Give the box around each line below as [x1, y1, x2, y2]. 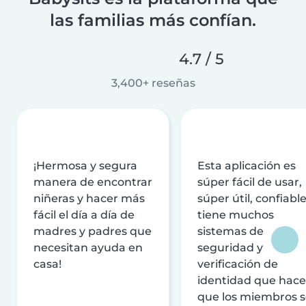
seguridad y [197, 240, 263, 254]
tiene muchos [197, 208, 274, 221]
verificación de [197, 257, 278, 270]
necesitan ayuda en [33, 240, 143, 254]
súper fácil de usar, [197, 175, 302, 189]
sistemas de [197, 224, 264, 238]
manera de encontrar [33, 175, 152, 189]
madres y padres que [33, 224, 152, 238]
